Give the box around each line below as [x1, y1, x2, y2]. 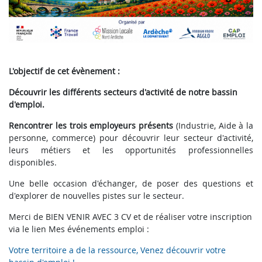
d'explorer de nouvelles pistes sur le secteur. [9, 189, 184, 201]
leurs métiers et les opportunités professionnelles [9, 144, 253, 156]
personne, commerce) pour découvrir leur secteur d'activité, [9, 132, 253, 143]
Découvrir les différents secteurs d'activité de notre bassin [9, 86, 237, 98]
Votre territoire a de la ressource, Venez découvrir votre [9, 244, 226, 256]
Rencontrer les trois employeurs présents [9, 119, 173, 131]
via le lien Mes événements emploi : [9, 223, 149, 235]
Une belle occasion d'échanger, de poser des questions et [9, 177, 253, 189]
